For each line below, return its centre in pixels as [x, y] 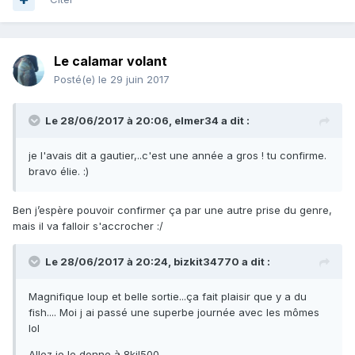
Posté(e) [76, 80]
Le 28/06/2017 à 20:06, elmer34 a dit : [147, 121]
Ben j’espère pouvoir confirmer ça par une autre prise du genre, [172, 210]
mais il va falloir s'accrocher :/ [88, 226]
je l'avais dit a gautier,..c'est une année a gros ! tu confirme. [177, 156]
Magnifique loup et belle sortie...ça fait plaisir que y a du [168, 297]
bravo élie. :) [59, 172]
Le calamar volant [111, 61]
